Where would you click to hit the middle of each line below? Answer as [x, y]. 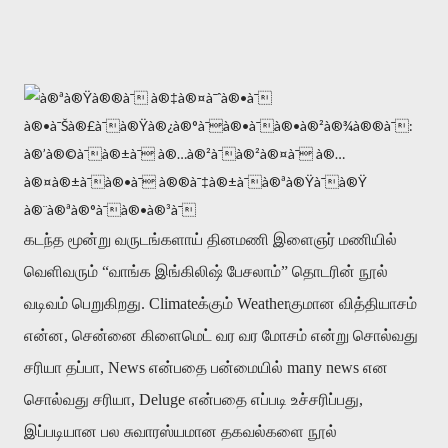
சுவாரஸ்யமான [170, 431]
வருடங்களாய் [159, 239]
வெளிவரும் [61, 271]
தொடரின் [323, 271]
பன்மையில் [247, 367]
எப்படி [269, 399]
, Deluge [160, 399]
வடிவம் [46, 303]
